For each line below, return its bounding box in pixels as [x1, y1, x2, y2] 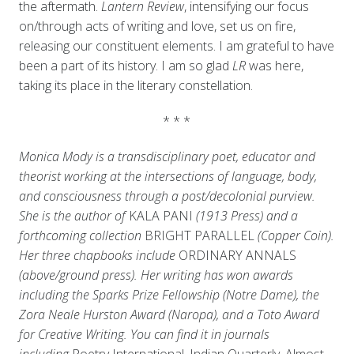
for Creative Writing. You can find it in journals [18, 326, 269, 344]
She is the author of [18, 207, 129, 225]
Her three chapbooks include [18, 247, 179, 265]
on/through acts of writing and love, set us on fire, [18, 17, 296, 36]
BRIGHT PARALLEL [144, 227, 254, 245]
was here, [245, 57, 303, 75]
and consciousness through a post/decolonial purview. [18, 187, 315, 205]
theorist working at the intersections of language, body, [18, 168, 317, 186]
